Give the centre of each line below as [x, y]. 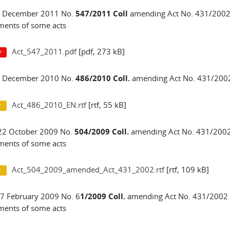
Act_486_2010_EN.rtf [49, 105]
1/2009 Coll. [102, 196]
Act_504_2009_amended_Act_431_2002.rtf [88, 169]
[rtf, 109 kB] [186, 169]
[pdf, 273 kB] [100, 51]
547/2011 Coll [102, 14]
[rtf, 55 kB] [106, 105]
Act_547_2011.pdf [44, 51]
